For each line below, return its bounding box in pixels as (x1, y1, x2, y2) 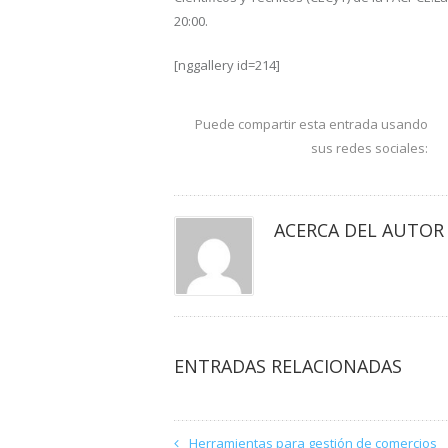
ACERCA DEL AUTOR (273, 218, 444, 242)
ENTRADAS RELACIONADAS (173, 354, 402, 378)
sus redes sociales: (311, 139, 429, 157)
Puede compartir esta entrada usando (195, 115, 429, 133)
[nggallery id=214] (173, 56, 280, 74)
